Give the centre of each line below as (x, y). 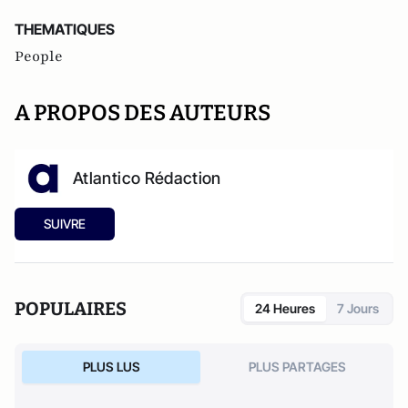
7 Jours (358, 308)
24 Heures (285, 308)
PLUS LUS (111, 367)
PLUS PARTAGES (297, 367)
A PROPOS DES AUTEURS (143, 113)
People (39, 56)
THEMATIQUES (65, 29)
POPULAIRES (71, 309)
